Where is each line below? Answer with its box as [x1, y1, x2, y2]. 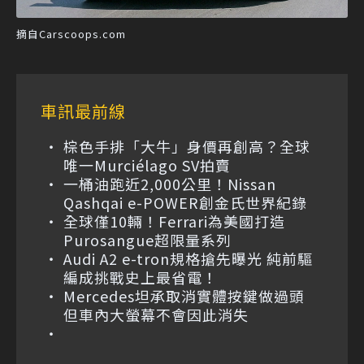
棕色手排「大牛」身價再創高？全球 [63, 135, 310, 157]
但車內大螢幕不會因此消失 [63, 303, 249, 325]
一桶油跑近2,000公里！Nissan [63, 172, 276, 194]
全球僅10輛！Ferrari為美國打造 [63, 210, 285, 232]
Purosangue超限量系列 [63, 228, 232, 250]
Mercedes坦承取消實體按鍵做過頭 [63, 284, 320, 306]
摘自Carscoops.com [16, 25, 126, 41]
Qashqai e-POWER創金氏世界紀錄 [63, 191, 307, 213]
